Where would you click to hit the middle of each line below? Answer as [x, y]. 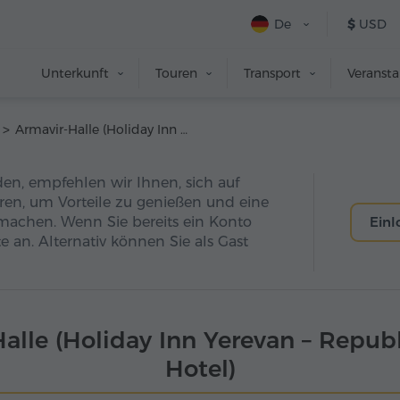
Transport [272, 73]
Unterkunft [75, 73]
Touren [176, 73]
